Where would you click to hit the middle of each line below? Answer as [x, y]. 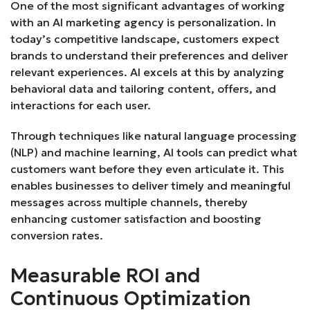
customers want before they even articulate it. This [147, 169]
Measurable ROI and [106, 276]
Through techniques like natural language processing [154, 136]
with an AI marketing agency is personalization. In [143, 22]
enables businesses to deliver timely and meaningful [151, 186]
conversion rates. [57, 236]
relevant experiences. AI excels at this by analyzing [147, 72]
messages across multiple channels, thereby [129, 202]
